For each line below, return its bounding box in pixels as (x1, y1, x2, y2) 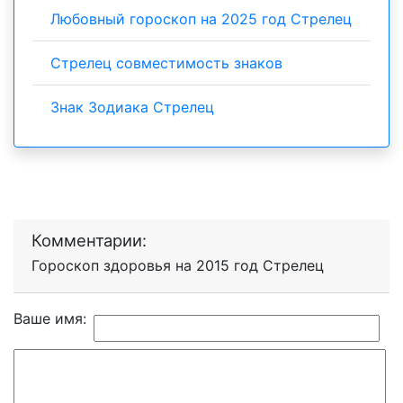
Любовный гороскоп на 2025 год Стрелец (50, 10, 352, 28)
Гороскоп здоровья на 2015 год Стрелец (31, 256, 324, 274)
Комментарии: (31, 230, 147, 250)
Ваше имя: (13, 309, 86, 327)
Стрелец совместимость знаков (50, 54, 282, 72)
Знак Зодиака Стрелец (50, 98, 214, 116)
